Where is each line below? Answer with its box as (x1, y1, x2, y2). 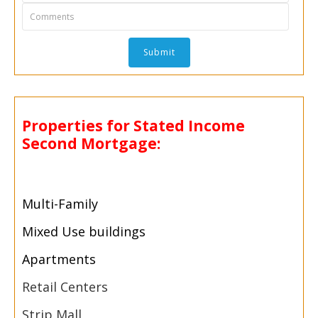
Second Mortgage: (22, 133, 160, 153)
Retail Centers (22, 278, 108, 296)
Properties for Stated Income (22, 115, 245, 136)
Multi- (22, 195, 58, 213)
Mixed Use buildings (22, 223, 146, 241)
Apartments (22, 251, 96, 268)
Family (58, 195, 98, 213)
